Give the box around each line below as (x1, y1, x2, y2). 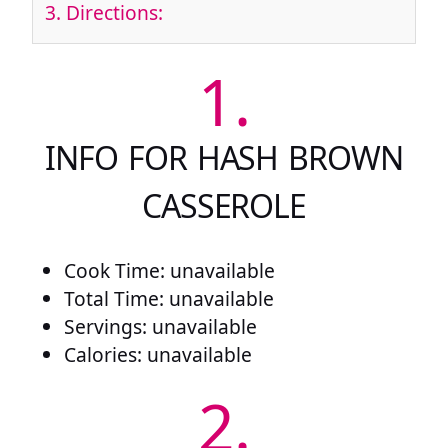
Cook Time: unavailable (64, 256, 275, 284)
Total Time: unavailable (64, 284, 274, 312)
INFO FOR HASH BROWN (45, 136, 403, 180)
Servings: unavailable (64, 312, 257, 340)
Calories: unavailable (64, 340, 252, 368)
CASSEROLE (142, 184, 306, 228)
